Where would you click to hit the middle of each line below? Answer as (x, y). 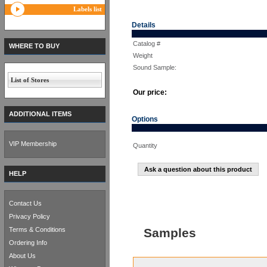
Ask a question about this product (198, 169)
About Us (22, 256)
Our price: (150, 92)
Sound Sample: (155, 67)
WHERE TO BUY (34, 46)
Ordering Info (28, 243)
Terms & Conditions (37, 229)
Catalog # (147, 44)
